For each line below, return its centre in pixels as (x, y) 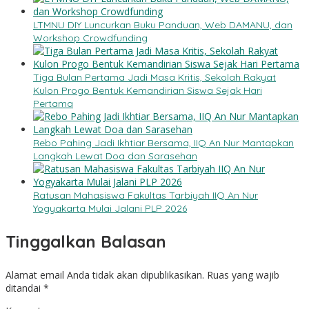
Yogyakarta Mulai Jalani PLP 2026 (110, 208)
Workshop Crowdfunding (90, 38)
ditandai (24, 288)
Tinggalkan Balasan (86, 241)
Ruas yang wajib (243, 275)
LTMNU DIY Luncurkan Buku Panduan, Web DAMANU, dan (163, 24)
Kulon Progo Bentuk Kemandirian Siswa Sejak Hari (148, 90)
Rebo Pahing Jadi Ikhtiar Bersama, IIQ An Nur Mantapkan (163, 142)
